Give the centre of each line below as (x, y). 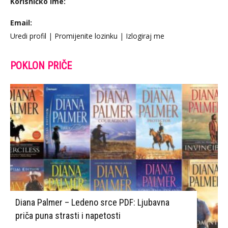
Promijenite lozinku (86, 36)
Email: (21, 23)
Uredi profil (28, 36)
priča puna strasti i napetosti (68, 215)
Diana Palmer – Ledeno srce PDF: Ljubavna (92, 202)
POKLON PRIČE (41, 66)
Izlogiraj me (145, 36)
